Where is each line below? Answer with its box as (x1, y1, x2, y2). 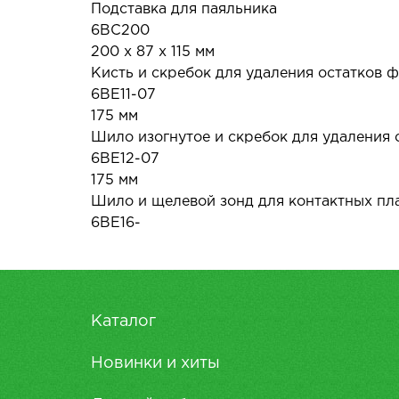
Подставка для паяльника (91, 3, 277, 16)
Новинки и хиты (91, 356, 220, 370)
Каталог (91, 314, 156, 329)
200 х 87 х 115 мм (91, 45, 215, 59)
